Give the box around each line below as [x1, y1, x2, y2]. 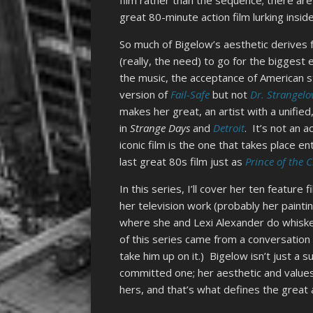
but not [212, 87, 251, 102]
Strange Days [130, 121, 194, 136]
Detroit [213, 121, 245, 136]
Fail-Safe [170, 87, 213, 102]
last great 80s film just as [119, 154, 246, 169]
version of [119, 87, 171, 102]
